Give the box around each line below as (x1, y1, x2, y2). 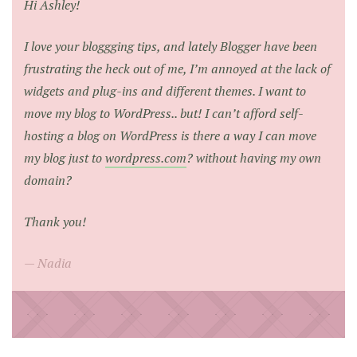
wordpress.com (105, 148, 186, 167)
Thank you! (24, 212, 86, 230)
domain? (24, 171, 72, 189)
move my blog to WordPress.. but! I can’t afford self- (24, 104, 304, 122)
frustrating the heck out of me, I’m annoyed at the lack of (24, 59, 331, 77)
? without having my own (186, 148, 321, 167)
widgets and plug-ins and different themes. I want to (24, 81, 306, 100)
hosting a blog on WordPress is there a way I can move (24, 126, 316, 144)
